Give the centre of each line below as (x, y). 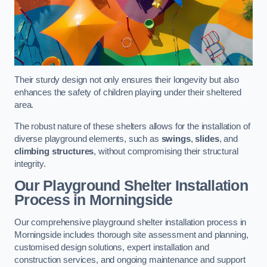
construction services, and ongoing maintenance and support (130, 260)
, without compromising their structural (166, 151)
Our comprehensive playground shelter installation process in (131, 222)
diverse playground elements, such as (88, 139)
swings (176, 139)
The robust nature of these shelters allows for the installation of (132, 126)
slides (207, 139)
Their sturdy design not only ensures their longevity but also (127, 80)
